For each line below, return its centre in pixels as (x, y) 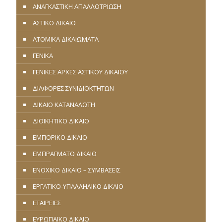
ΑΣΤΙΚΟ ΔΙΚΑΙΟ (54, 23)
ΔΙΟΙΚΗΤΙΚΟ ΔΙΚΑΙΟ (61, 121)
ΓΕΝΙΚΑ (43, 55)
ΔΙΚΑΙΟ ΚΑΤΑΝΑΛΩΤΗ (64, 105)
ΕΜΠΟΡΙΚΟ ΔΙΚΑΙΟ (60, 137)
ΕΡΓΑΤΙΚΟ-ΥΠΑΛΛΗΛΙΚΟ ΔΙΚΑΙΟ (78, 186)
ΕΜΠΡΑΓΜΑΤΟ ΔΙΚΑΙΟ (65, 154)
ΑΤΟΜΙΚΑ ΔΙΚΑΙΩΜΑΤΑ (66, 39)
